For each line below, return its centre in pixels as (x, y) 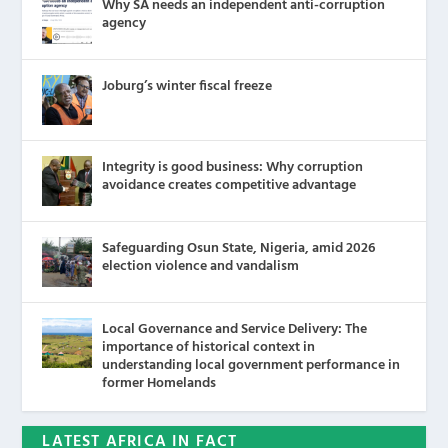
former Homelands (159, 383)
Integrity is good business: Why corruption (233, 167)
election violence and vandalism (201, 266)
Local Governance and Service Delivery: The (235, 329)
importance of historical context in (209, 347)
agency (124, 23)
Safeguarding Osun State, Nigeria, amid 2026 (239, 248)
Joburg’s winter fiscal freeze (187, 86)
